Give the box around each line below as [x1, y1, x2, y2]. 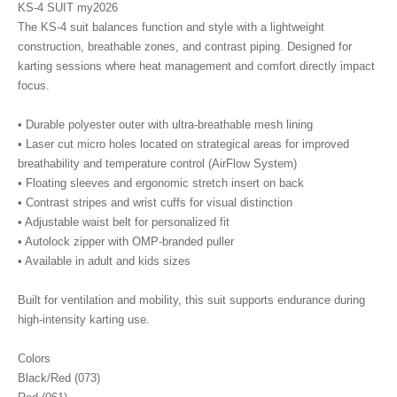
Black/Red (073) [18, 371, 100, 385]
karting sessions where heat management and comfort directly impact [18, 59, 375, 73]
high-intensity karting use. [18, 313, 150, 326]
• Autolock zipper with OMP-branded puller [18, 235, 234, 248]
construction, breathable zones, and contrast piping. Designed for [18, 40, 352, 53]
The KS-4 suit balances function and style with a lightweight [18, 20, 324, 34]
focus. [18, 79, 50, 92]
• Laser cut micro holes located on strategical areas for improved [18, 137, 349, 151]
